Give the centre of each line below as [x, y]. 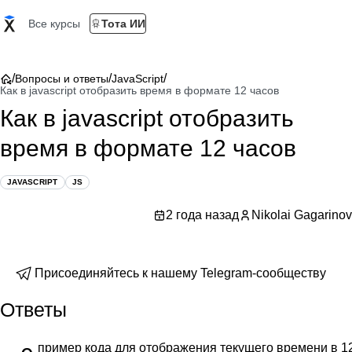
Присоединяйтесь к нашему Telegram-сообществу [180, 273]
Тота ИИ [123, 24]
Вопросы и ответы [62, 79]
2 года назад [202, 215]
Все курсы [54, 24]
